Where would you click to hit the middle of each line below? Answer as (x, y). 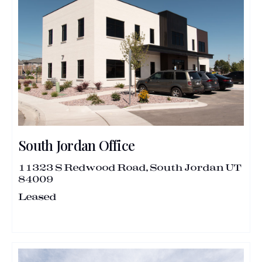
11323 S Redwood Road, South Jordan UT (130, 168)
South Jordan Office (77, 145)
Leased (37, 197)
